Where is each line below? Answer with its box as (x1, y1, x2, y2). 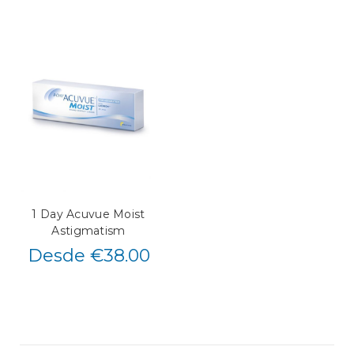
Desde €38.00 (27, 245, 150, 267)
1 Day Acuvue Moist (32, 207, 145, 222)
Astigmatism (51, 224, 126, 239)
